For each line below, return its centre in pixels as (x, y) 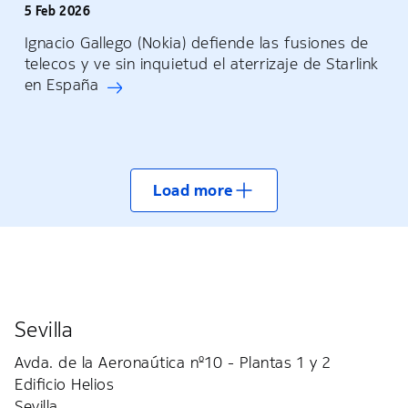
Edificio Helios (65, 385)
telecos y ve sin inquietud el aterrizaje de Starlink (201, 64)
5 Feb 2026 (57, 11)
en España (61, 85)
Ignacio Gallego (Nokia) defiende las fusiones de (197, 43)
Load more (193, 191)
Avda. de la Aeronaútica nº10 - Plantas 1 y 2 (173, 363)
